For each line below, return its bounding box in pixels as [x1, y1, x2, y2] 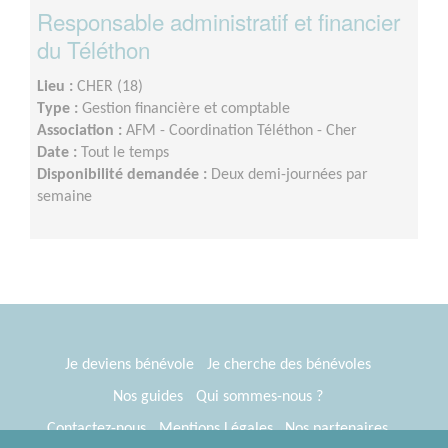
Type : [37, 100, 82, 117]
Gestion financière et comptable [82, 100, 290, 117]
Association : [37, 122, 126, 139]
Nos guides [112, 388, 183, 405]
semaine [37, 188, 92, 205]
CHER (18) [77, 78, 143, 95]
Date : [37, 144, 81, 161]
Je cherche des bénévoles [206, 356, 371, 373]
